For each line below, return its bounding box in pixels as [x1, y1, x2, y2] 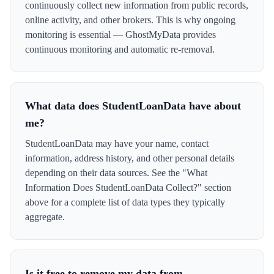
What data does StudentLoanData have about [25, 100, 241, 112]
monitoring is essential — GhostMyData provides [25, 29, 216, 40]
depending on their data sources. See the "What [25, 168, 207, 178]
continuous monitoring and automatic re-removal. [25, 44, 215, 54]
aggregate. [25, 212, 65, 222]
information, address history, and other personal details [25, 153, 234, 163]
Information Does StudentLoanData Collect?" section [25, 182, 231, 193]
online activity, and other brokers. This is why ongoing [25, 15, 235, 25]
